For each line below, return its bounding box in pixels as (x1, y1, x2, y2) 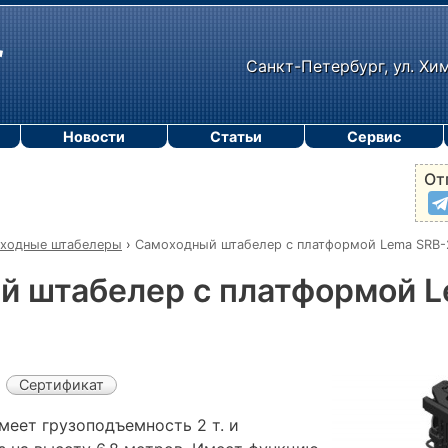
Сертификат (19, 375, 104, 393)
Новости (63, 128, 125, 145)
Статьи (210, 128, 262, 145)
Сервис (347, 128, 401, 145)
